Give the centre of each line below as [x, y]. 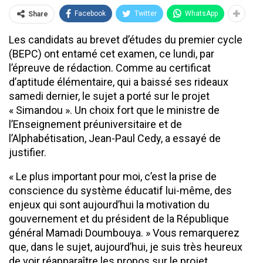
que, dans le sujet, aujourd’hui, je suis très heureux [126, 247]
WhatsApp [201, 13]
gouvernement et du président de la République [119, 218]
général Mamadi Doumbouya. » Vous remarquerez [124, 232]
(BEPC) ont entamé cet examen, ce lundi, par [112, 53]
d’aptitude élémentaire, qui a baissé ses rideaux [119, 82]
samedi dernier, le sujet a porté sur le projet [109, 96]
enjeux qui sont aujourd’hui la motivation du [109, 204]
